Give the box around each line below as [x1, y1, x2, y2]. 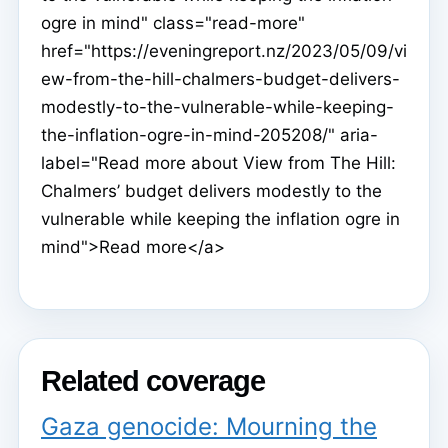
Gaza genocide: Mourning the [41, 411, 377, 441]
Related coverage [41, 365, 265, 398]
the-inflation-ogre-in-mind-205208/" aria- [41, 125, 378, 146]
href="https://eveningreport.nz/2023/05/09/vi [41, 41, 407, 62]
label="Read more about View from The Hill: [41, 153, 396, 174]
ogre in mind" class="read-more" [41, 13, 305, 34]
